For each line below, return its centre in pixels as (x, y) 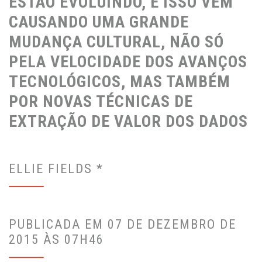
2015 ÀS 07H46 (56, 240)
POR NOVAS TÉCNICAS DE (101, 102)
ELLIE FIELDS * (56, 169)
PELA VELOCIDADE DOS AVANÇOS (128, 62)
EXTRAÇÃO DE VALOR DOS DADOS (128, 122)
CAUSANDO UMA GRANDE (99, 22)
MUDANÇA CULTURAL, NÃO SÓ (116, 42)
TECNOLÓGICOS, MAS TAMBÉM (120, 82)
